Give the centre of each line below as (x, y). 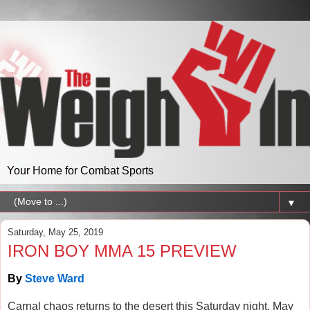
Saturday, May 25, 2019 (55, 232)
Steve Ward (55, 279)
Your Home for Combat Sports (80, 171)
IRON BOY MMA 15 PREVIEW (122, 251)
